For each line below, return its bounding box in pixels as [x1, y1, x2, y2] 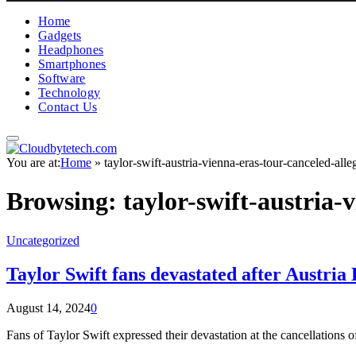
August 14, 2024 [6, 300, 91, 315]
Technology [38, 86, 101, 99]
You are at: [6, 156, 60, 169]
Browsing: [6, 187, 123, 216]
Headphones [38, 43, 104, 56]
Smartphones [38, 57, 106, 71]
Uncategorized [6, 233, 79, 247]
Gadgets [38, 29, 82, 42]
